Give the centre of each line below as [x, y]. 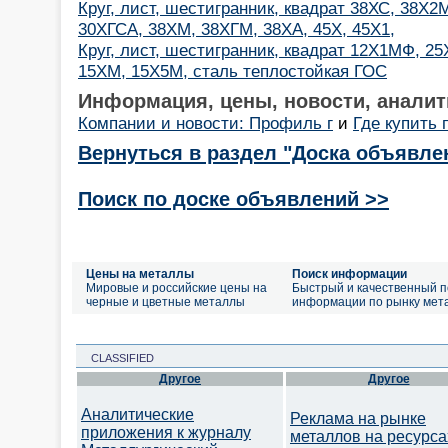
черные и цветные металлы [165, 302]
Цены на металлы [140, 274]
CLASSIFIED [116, 358]
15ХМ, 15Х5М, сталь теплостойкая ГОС [232, 70]
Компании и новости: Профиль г [205, 122]
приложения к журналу [166, 432]
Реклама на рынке [358, 418]
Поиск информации [349, 274]
